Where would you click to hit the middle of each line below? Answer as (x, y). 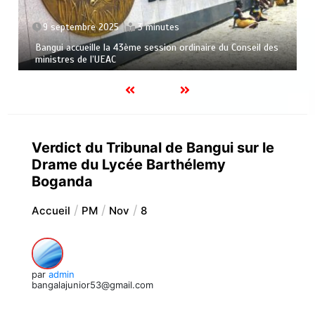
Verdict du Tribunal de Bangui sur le (153, 148)
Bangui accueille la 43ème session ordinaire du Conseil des (157, 48)
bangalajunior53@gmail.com (92, 285)
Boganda (62, 182)
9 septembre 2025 (81, 28)
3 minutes (159, 28)
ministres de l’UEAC (76, 60)
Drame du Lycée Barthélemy (128, 165)
